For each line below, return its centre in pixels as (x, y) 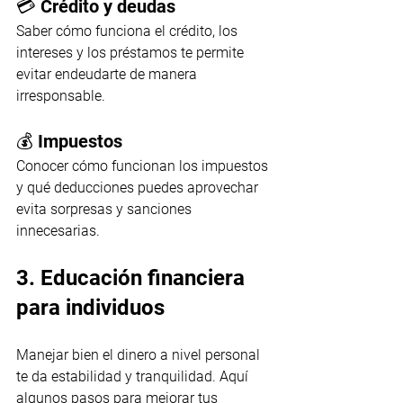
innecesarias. (58, 231)
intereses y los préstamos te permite (132, 53)
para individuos (90, 308)
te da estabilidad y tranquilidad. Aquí (134, 377)
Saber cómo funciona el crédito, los (129, 31)
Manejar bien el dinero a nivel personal (140, 355)
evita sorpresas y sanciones (106, 210)
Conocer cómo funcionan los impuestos (144, 166)
